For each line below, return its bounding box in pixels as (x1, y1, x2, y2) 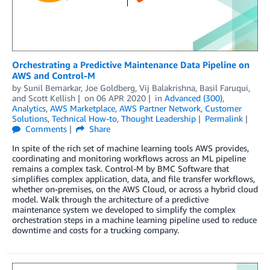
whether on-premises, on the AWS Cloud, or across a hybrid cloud (12, 183, 258, 194)
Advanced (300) (164, 92, 222, 103)
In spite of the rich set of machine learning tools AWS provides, (12, 142, 249, 153)
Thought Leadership (121, 113, 196, 124)
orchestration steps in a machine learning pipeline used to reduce (12, 214, 257, 225)
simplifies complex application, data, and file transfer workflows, (12, 173, 255, 184)
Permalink (204, 113, 243, 124)
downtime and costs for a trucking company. (12, 224, 179, 235)
